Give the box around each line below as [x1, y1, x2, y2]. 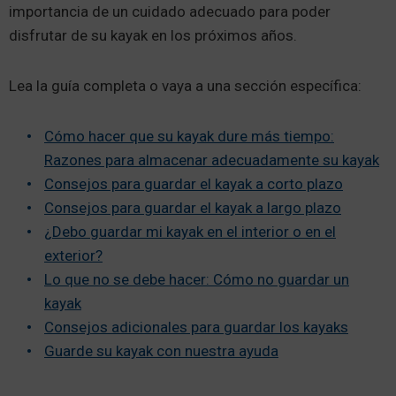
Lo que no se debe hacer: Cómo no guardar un [44, 270, 349, 289]
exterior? [44, 247, 103, 265]
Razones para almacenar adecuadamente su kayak [44, 151, 379, 170]
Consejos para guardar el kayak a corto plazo [44, 175, 343, 194]
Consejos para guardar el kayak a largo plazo [44, 199, 341, 217]
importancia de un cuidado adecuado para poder [9, 3, 331, 21]
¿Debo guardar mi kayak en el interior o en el [44, 223, 336, 241]
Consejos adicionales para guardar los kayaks [44, 318, 348, 337]
